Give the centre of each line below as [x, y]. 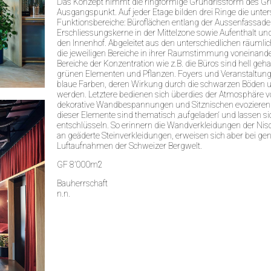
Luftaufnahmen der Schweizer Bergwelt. [129, 146]
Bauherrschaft [82, 183]
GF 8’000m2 [80, 165]
